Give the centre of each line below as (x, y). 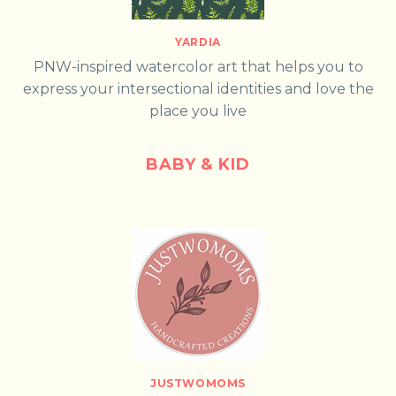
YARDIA (198, 42)
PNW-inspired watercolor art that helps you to (198, 67)
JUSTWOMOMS (198, 384)
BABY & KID (198, 164)
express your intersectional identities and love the (198, 89)
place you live (198, 111)
